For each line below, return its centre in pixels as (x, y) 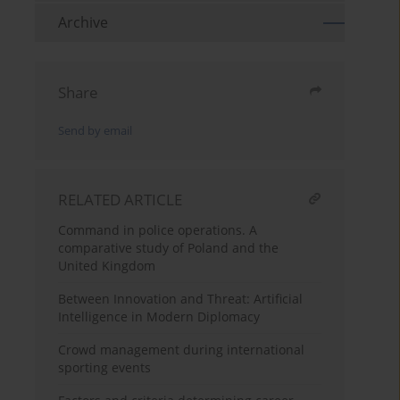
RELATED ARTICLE (121, 200)
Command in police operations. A (158, 230)
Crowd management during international (182, 350)
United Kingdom (107, 266)
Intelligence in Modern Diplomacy (159, 317)
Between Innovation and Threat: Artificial (181, 299)
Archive (83, 23)
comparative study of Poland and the (169, 248)
